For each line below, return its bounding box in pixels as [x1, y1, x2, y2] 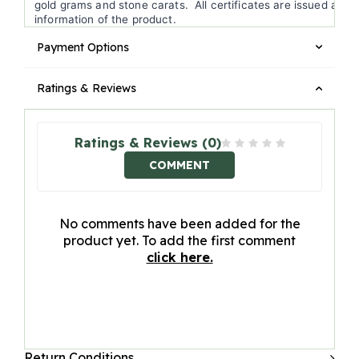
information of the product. [34, 13, 179, 26]
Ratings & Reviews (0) [74, 135, 221, 151]
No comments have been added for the [58, 216, 301, 232]
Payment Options [37, 40, 129, 55]
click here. [146, 249, 213, 266]
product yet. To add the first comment [63, 232, 296, 249]
